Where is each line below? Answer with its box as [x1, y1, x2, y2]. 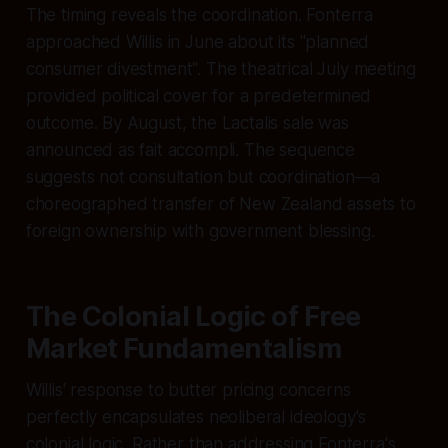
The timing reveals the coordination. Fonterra [25, 4, 374, 25]
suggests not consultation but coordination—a [25, 166, 381, 187]
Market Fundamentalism [25, 331, 342, 365]
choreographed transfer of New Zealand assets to [25, 193, 416, 214]
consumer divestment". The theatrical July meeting [25, 58, 416, 79]
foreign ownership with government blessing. [25, 220, 375, 241]
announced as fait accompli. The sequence [25, 139, 355, 160]
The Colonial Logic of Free [25, 299, 361, 333]
